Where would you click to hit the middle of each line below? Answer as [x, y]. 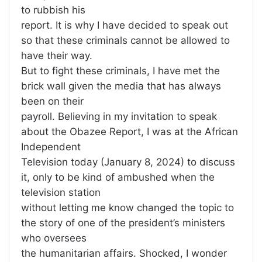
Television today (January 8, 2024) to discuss [128, 162]
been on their [52, 101]
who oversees [54, 238]
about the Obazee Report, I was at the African [130, 132]
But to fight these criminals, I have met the [120, 71]
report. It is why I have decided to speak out [125, 25]
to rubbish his [53, 10]
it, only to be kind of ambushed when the [118, 177]
